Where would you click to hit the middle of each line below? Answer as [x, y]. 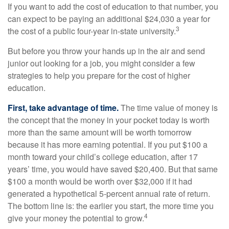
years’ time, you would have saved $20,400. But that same [113, 169]
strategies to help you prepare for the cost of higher [99, 75]
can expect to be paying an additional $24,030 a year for [109, 19]
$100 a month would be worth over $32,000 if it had [100, 181]
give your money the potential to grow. [76, 218]
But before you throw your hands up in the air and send [106, 51]
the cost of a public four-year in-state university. [92, 31]
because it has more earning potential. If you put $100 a [108, 144]
